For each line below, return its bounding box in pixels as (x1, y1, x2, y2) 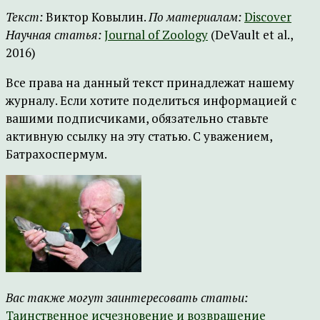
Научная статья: (6, 26, 101, 43)
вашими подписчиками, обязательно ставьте (6, 110, 269, 126)
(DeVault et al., (208, 26, 293, 43)
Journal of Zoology (104, 26, 208, 43)
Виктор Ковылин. (43, 9, 149, 25)
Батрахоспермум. (6, 146, 107, 162)
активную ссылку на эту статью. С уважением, (6, 128, 272, 144)
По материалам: (149, 9, 241, 25)
